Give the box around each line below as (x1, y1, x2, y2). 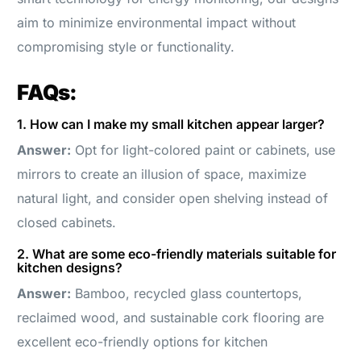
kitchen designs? (17, 259, 123, 276)
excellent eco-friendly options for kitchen (17, 333, 268, 350)
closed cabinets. (17, 214, 117, 230)
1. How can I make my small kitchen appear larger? (17, 115, 326, 132)
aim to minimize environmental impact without (17, 14, 297, 31)
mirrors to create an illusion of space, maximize (17, 165, 307, 182)
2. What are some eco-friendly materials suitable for (17, 245, 337, 262)
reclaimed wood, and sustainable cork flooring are (17, 309, 325, 326)
